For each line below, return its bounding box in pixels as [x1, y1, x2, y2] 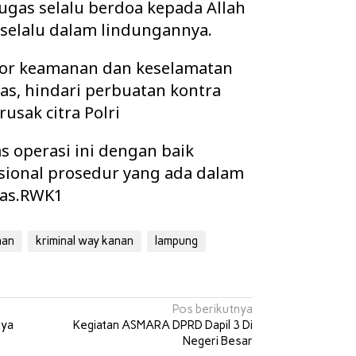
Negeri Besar [183, 334, 253, 349]
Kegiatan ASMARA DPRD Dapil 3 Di [73, 318, 253, 333]
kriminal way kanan [36, 234, 134, 249]
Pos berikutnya [172, 302, 253, 317]
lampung [155, 234, 199, 249]
